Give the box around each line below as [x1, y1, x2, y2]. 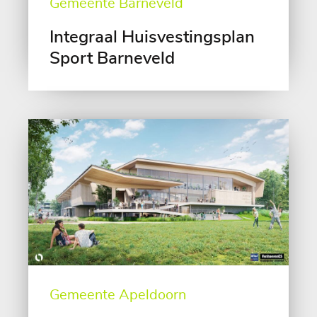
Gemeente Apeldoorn [50, 288, 186, 303]
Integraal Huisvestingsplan [50, 29, 255, 47]
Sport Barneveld [50, 50, 175, 68]
